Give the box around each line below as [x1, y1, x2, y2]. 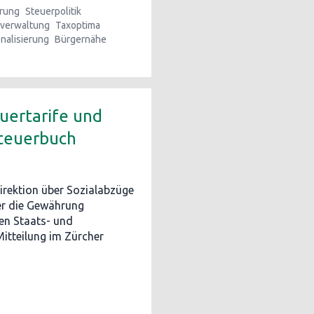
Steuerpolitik [25, 6, 81, 17]
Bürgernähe [55, 34, 107, 45]
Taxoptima [55, 20, 100, 31]
